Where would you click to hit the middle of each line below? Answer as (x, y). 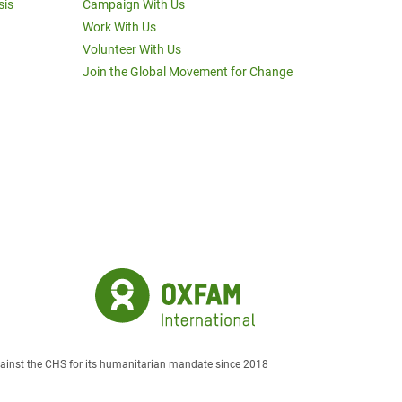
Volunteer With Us (132, 49)
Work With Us (119, 27)
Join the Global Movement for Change (188, 72)
